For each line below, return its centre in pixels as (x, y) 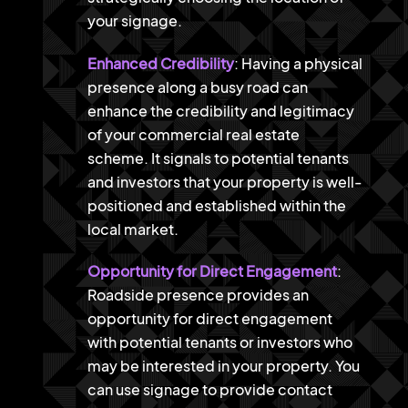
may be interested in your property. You (223, 366)
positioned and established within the (216, 205)
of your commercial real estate (193, 134)
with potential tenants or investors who (219, 342)
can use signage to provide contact (209, 390)
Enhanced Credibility (160, 63)
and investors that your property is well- (224, 181)
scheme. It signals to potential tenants (218, 158)
